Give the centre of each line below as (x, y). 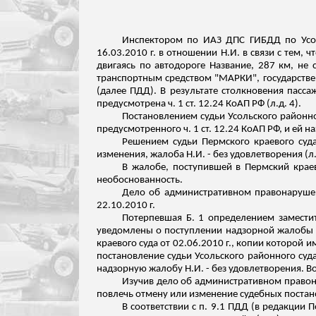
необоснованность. (140, 180)
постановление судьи (146, 256)
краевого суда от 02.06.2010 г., (167, 244)
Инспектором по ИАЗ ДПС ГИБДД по (212, 41)
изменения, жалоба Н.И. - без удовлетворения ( (202, 155)
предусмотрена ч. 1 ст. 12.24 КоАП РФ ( (183, 104)
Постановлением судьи (175, 117)
